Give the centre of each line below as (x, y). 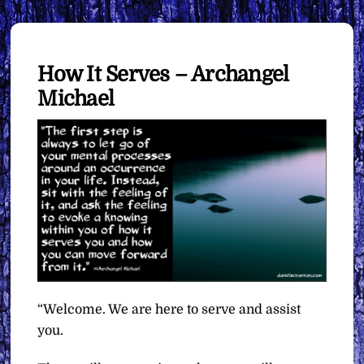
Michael (76, 98)
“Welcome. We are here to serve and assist (169, 309)
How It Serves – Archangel (163, 74)
